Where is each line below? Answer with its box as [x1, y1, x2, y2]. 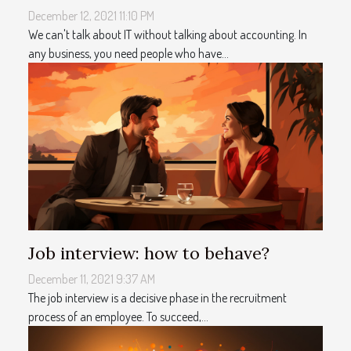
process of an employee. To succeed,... [28, 309, 208, 325]
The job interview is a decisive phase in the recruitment [28, 290, 287, 306]
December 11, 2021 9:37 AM [28, 271, 155, 288]
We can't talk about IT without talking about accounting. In [28, 26, 307, 42]
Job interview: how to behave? [28, 242, 270, 265]
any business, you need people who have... [28, 45, 229, 61]
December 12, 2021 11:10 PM [28, 7, 154, 24]
